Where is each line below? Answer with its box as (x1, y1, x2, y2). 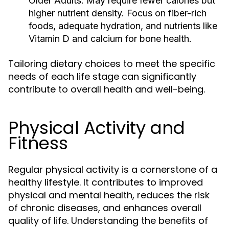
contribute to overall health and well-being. (8, 83, 205, 96)
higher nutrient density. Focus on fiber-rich (29, 8, 207, 18)
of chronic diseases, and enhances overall (8, 201, 201, 214)
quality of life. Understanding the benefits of (8, 214, 208, 227)
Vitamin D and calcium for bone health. (29, 33, 192, 44)
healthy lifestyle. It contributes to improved (8, 176, 203, 189)
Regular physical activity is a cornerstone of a (8, 163, 217, 176)
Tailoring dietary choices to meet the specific (8, 57, 215, 70)
